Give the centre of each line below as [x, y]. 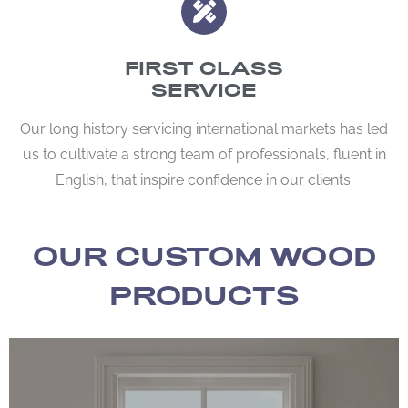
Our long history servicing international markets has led [204, 127]
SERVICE [204, 89]
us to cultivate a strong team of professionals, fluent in [204, 153]
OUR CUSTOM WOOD [204, 256]
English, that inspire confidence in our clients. [204, 178]
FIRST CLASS [204, 67]
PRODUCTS [204, 295]
